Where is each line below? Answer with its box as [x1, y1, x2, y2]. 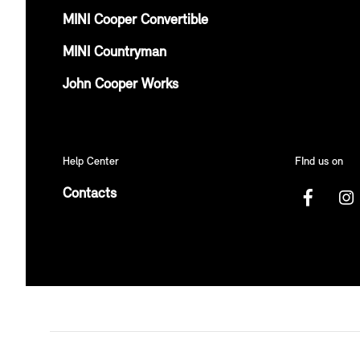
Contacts [63, 186, 117, 202]
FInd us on [295, 155, 343, 168]
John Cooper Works [63, 76, 178, 92]
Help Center [63, 155, 119, 168]
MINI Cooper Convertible [63, 12, 208, 28]
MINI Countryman [63, 44, 166, 60]
